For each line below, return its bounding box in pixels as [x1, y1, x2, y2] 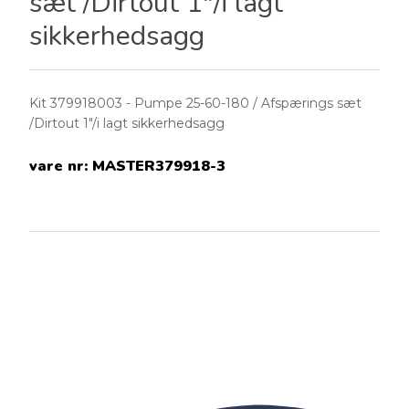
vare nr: [29, 156, 93, 177]
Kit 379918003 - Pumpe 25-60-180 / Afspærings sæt [29, 95, 362, 112]
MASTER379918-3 [92, 156, 226, 177]
